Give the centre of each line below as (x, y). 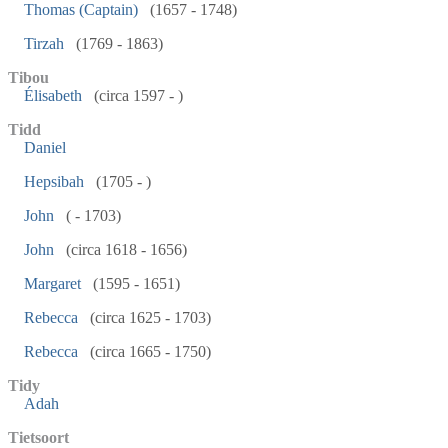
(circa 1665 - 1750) (148, 351)
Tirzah (44, 43)
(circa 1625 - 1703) (148, 317)
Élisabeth (53, 95)
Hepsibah (54, 181)
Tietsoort (38, 437)
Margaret (52, 283)
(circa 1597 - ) (136, 95)
